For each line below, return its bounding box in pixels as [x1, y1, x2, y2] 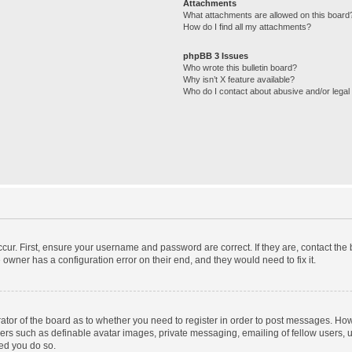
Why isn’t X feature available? [183, 74, 295, 84]
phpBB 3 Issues [183, 50, 249, 60]
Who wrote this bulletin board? [183, 62, 298, 72]
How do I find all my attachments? [183, 21, 312, 31]
